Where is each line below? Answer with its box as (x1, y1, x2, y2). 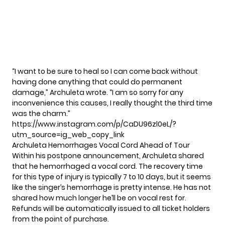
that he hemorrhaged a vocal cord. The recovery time (12, 161, 203, 171)
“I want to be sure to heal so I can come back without (12, 66, 198, 76)
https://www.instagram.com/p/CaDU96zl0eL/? (12, 119, 176, 129)
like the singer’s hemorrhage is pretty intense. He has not (12, 182, 211, 192)
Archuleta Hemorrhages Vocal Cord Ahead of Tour (12, 140, 190, 150)
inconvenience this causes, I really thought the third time (12, 97, 212, 108)
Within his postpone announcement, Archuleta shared (12, 150, 204, 161)
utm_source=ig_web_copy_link (12, 129, 125, 140)
